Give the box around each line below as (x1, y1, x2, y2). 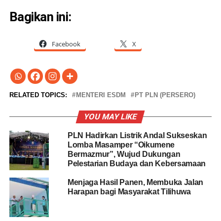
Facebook (51, 39, 80, 49)
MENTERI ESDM (75, 91, 126, 99)
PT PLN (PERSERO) (134, 91, 195, 99)
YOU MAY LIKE (83, 112, 139, 122)
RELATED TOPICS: (9, 91, 67, 99)
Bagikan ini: (9, 9, 72, 25)
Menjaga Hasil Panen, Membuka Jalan (67, 178, 203, 187)
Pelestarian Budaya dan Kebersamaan (67, 159, 206, 168)
